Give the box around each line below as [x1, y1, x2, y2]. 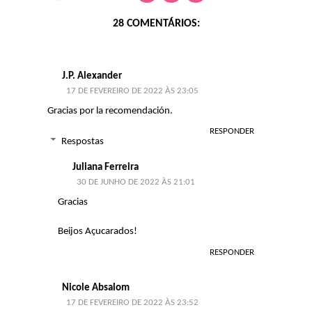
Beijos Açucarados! [58, 226, 137, 237]
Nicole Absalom [62, 282, 130, 293]
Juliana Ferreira [72, 162, 139, 173]
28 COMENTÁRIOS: [112, 17, 200, 29]
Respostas [61, 136, 104, 148]
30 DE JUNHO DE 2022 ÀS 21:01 [77, 178, 195, 187]
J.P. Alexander [62, 70, 122, 81]
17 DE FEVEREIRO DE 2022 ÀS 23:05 [66, 86, 198, 95]
